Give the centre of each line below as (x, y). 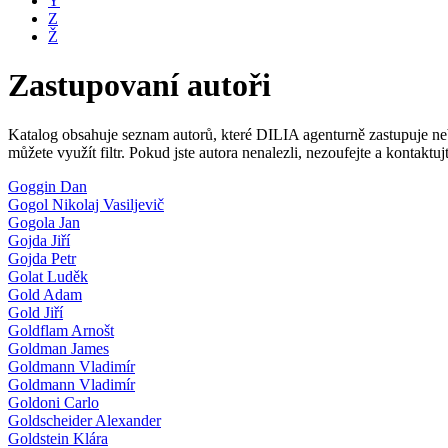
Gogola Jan (44, 222)
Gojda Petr (42, 258)
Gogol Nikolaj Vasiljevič (86, 204)
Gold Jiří (35, 312)
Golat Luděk (48, 276)
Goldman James (58, 348)
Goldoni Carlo (53, 402)
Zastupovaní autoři (139, 85)
